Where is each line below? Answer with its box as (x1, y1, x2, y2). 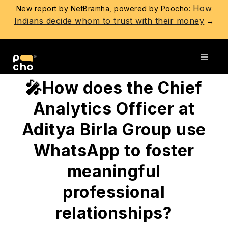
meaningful (67, 161, 161, 182)
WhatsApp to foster (33, 140, 194, 161)
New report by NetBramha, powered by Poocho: (16, 4, 193, 13)
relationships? (55, 203, 173, 223)
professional (63, 182, 165, 203)
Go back (14, 45, 49, 56)
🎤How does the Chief (25, 78, 203, 98)
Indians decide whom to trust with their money (14, 16, 205, 26)
